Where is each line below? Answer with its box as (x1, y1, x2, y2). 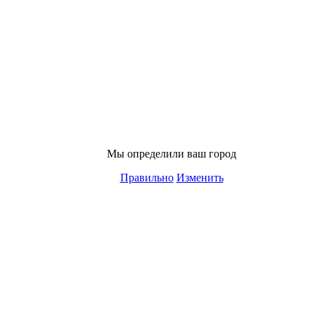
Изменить (176, 172, 224, 184)
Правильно (120, 172, 174, 184)
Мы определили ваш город (107, 148, 236, 160)
